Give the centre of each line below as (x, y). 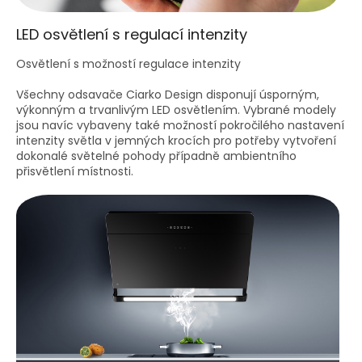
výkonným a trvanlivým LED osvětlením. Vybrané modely (176, 110)
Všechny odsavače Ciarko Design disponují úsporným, (168, 95)
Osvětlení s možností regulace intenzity (128, 64)
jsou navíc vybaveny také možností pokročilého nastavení (180, 126)
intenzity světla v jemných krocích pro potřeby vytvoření (176, 141)
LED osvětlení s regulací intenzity (132, 35)
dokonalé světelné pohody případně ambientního (156, 156)
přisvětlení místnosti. (75, 172)
